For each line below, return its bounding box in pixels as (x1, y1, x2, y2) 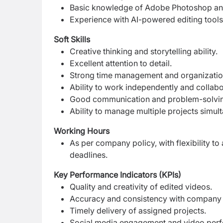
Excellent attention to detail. (70, 58, 172, 68)
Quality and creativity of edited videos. (70, 182, 212, 192)
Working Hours (54, 126, 110, 136)
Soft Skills (54, 34, 90, 44)
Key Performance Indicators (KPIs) (54, 170, 181, 180)
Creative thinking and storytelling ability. (70, 46, 218, 56)
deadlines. (70, 150, 108, 160)
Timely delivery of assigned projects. (70, 206, 206, 216)
